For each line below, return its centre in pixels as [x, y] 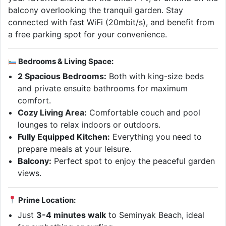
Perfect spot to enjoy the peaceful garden [133, 161]
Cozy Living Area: [52, 112]
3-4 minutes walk [71, 215]
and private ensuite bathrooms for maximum [103, 88]
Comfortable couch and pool [144, 112]
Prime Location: [46, 200]
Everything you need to [156, 136]
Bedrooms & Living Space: [65, 61]
